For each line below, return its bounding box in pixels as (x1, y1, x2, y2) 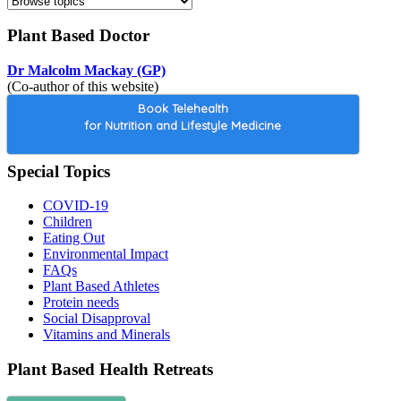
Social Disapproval (43, 311, 150, 327)
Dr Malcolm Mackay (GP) (7, 62, 166, 78)
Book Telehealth (137, 100, 228, 115)
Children (43, 214, 92, 230)
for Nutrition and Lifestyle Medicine (84, 117, 282, 132)
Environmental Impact (43, 246, 168, 262)
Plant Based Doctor (7, 26, 149, 46)
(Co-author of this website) (7, 78, 158, 94)
